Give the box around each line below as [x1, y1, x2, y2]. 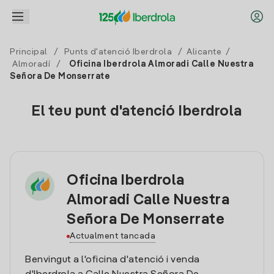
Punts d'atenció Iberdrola [64, 48, 172, 56]
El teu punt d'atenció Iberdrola [32, 105, 242, 119]
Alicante [187, 48, 221, 56]
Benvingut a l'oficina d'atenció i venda [25, 255, 200, 265]
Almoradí [12, 60, 50, 68]
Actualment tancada [70, 232, 155, 240]
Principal [10, 48, 48, 56]
